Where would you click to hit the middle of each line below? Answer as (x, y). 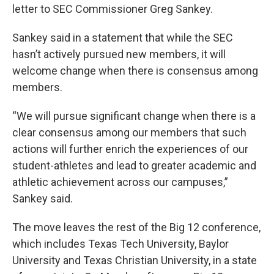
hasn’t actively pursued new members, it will (119, 54)
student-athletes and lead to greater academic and (134, 165)
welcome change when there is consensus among (135, 71)
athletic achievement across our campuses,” (120, 182)
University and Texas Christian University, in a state (135, 260)
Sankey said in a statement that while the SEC (123, 38)
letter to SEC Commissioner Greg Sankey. (113, 9)
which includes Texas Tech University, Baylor (120, 244)
